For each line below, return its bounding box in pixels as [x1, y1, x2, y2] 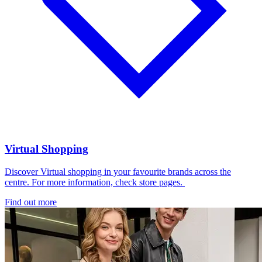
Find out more [5, 196, 57, 207]
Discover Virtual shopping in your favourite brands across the [5, 166, 231, 177]
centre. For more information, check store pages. [5, 177, 185, 187]
